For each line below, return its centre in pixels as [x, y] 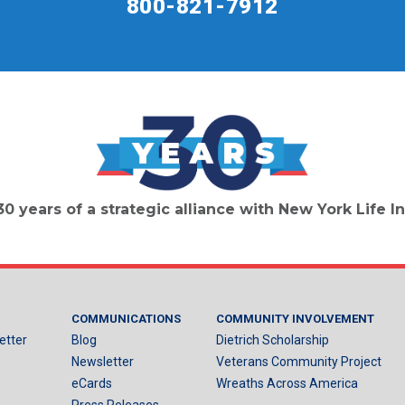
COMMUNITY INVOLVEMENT [295, 318]
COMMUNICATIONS [126, 318]
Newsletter [103, 361]
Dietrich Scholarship [273, 339]
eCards [92, 383]
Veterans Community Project [299, 361]
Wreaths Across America [287, 383]
